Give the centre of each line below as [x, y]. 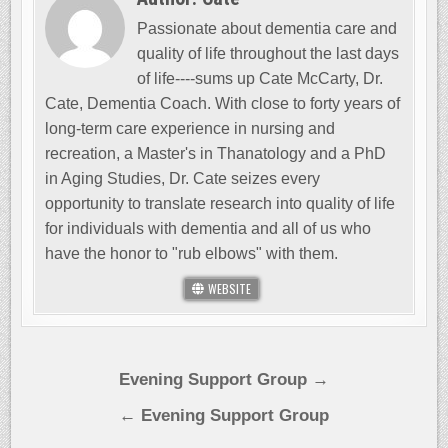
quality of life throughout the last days [268, 53]
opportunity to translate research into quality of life [220, 203]
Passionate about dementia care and [267, 28]
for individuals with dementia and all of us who [208, 228]
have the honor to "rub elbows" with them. [192, 253]
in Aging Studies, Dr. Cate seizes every [183, 178]
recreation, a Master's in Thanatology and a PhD [216, 153]
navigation [91, 407]
